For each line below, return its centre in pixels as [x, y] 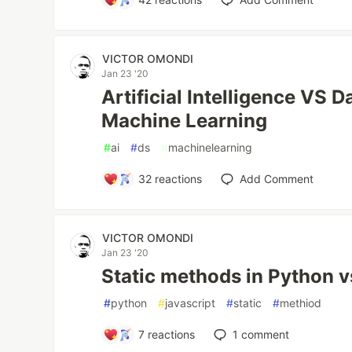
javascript [191, 303]
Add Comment [277, 179]
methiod [301, 303]
